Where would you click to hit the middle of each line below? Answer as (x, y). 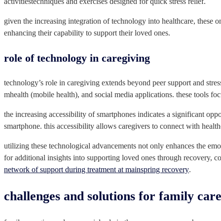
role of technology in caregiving (77, 58)
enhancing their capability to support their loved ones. (87, 33)
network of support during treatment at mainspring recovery (96, 170)
